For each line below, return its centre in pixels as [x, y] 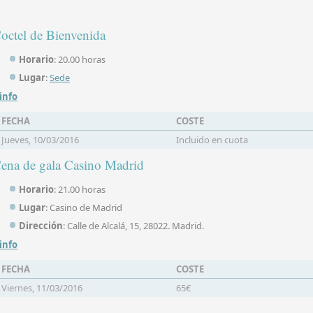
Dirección [41, 226]
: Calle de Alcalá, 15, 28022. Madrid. [133, 226]
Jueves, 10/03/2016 [40, 140]
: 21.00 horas [80, 189]
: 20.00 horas [80, 59]
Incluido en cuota [212, 140]
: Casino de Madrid [84, 208]
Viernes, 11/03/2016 [42, 288]
